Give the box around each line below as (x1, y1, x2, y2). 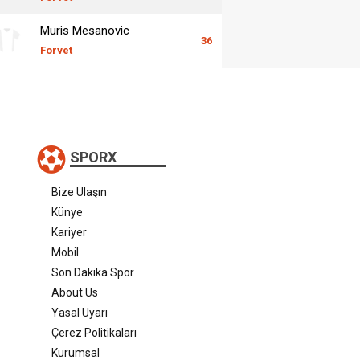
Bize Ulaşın (51, 185, 107, 198)
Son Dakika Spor (51, 265, 134, 279)
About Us (51, 285, 98, 299)
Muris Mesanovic (40, 22, 129, 38)
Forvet (40, 43, 72, 56)
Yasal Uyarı (51, 305, 108, 319)
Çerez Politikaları (51, 325, 137, 339)
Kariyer (51, 225, 87, 239)
